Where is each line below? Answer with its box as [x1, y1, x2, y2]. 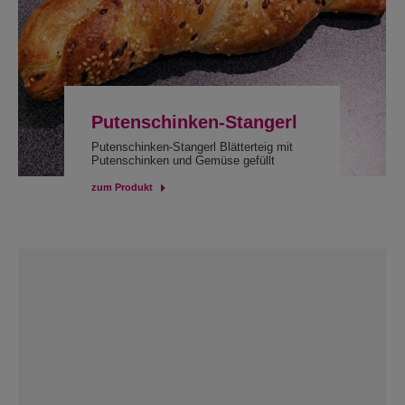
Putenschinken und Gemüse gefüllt [90, 154, 275, 167]
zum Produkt [90, 182, 153, 193]
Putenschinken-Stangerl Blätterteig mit [90, 140, 293, 154]
